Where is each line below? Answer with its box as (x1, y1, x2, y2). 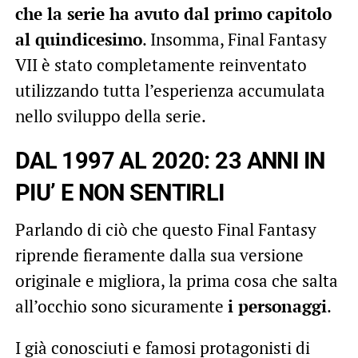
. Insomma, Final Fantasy (141, 27, 327, 50)
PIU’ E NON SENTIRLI (14, 178, 225, 206)
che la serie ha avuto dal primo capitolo (14, 2, 332, 25)
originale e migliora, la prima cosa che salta (14, 268, 338, 292)
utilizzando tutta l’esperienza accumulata (14, 78, 325, 101)
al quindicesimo (14, 27, 142, 50)
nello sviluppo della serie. (14, 104, 206, 127)
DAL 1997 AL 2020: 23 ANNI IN (14, 146, 325, 174)
